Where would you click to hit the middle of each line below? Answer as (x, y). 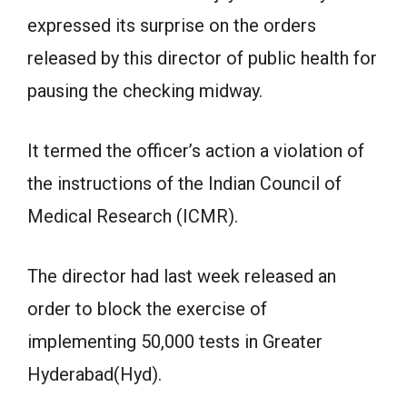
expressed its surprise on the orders (172, 25)
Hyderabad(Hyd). (94, 374)
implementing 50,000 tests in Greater (175, 342)
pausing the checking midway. (145, 91)
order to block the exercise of (147, 309)
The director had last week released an (182, 276)
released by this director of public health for (202, 58)
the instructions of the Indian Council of (184, 184)
